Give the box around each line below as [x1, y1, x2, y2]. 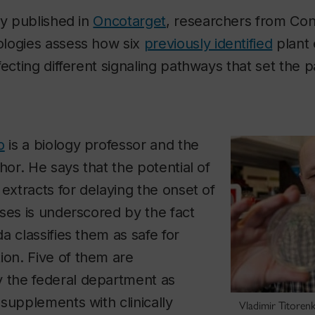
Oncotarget [93, 13, 166, 30]
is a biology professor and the [4, 136, 199, 154]
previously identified [143, 35, 273, 53]
